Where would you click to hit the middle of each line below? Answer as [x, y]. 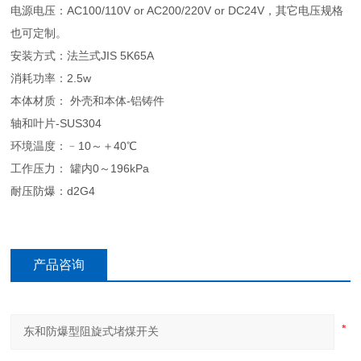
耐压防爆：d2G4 [53, 191]
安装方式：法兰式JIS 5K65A [83, 55]
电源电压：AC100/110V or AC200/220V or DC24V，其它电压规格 [177, 10]
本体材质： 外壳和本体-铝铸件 [88, 100]
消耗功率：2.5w [51, 78]
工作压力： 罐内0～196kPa [80, 168]
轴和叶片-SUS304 [56, 123]
